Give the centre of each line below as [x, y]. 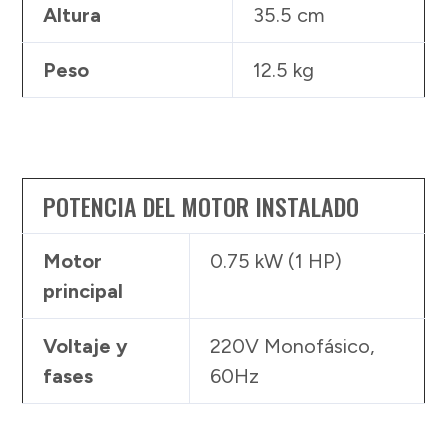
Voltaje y [86, 345]
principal [83, 290]
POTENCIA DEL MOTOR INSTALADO [201, 205]
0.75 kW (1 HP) [276, 260]
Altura [72, 14]
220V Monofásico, [293, 345]
